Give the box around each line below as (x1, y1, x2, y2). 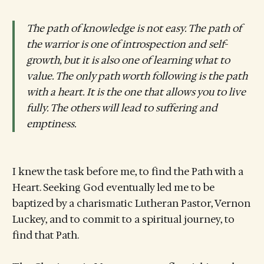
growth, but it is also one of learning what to (26, 53, 230, 67)
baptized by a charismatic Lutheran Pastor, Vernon (12, 197, 250, 210)
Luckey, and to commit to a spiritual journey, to (12, 213, 235, 226)
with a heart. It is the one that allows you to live (26, 85, 246, 98)
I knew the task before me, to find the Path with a (12, 165, 243, 179)
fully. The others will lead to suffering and (26, 101, 217, 114)
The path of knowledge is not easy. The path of (26, 21, 242, 35)
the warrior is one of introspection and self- (26, 37, 227, 51)
